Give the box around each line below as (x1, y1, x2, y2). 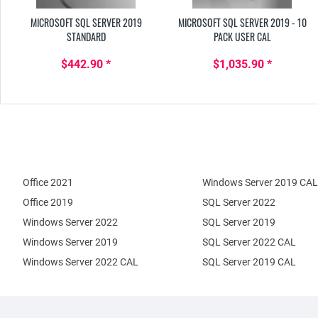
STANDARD (66, 29, 106, 45)
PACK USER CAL (213, 29, 271, 45)
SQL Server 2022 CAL (202, 236, 296, 248)
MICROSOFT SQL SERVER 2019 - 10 (177, 15, 307, 31)
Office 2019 (23, 197, 73, 209)
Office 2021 (23, 177, 73, 189)
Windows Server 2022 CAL (23, 256, 138, 268)
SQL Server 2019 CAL (202, 256, 296, 268)
